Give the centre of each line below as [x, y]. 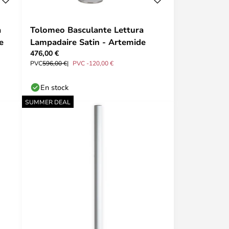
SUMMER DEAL [48, 102]
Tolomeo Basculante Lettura [87, 30]
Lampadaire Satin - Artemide [88, 42]
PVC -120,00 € [93, 63]
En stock [54, 87]
